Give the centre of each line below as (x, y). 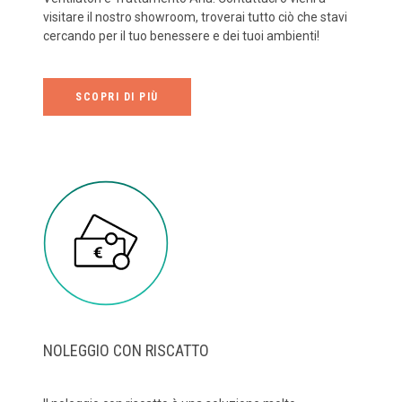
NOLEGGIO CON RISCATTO (126, 350)
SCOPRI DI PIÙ (117, 96)
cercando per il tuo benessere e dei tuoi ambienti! (181, 35)
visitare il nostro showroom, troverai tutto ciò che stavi (195, 17)
